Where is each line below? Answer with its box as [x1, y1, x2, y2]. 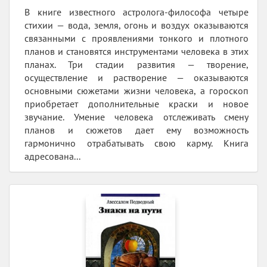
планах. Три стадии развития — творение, [24, 58, 249, 70]
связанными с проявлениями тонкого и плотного [24, 32, 249, 44]
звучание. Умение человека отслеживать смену [24, 110, 249, 123]
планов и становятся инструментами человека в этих [24, 45, 249, 57]
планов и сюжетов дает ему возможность [24, 123, 249, 136]
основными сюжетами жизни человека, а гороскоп [24, 84, 249, 97]
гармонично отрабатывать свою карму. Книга [24, 136, 249, 149]
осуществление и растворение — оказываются [24, 71, 249, 83]
